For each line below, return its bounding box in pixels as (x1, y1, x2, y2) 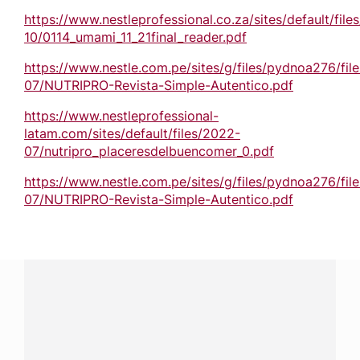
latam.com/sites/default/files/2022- (24, 125, 240, 142)
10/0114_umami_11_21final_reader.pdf (24, 29, 247, 46)
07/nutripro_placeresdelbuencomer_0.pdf (24, 143, 274, 160)
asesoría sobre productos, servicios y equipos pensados (32, 333, 328, 346)
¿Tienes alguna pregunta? (44, 276, 316, 303)
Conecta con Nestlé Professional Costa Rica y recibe (42, 317, 318, 330)
